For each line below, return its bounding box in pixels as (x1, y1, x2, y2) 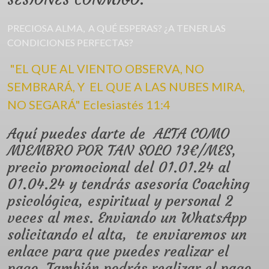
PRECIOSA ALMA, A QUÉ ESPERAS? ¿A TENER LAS (7, 22, 226, 34)
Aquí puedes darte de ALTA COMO (7, 125, 229, 144)
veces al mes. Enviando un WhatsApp (7, 209, 247, 228)
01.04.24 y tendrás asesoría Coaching (7, 175, 250, 194)
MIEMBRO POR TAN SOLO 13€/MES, (7, 142, 237, 160)
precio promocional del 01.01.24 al (7, 159, 230, 177)
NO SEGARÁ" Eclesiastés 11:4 (7, 97, 171, 112)
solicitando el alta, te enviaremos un (7, 226, 247, 244)
